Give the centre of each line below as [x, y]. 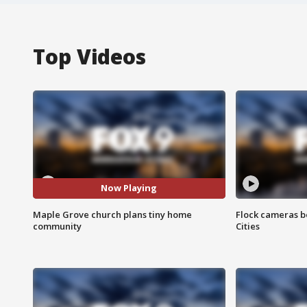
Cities [247, 226]
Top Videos [89, 56]
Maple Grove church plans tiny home [112, 214]
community [57, 226]
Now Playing [129, 188]
